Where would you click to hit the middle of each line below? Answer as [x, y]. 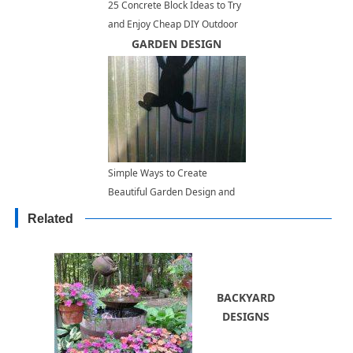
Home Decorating [147, 43]
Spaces [123, 230]
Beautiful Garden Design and [171, 192]
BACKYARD [245, 297]
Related [51, 219]
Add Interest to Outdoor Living [173, 211]
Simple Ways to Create [157, 173]
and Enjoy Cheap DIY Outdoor [173, 24]
